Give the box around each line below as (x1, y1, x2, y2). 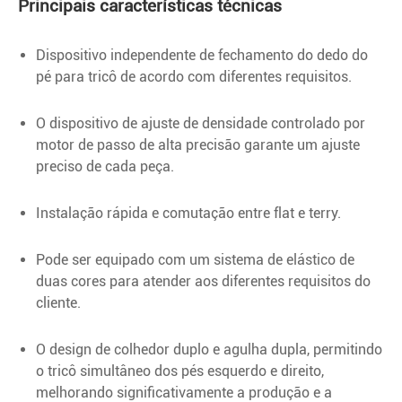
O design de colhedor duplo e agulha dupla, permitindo (36, 340, 382, 358)
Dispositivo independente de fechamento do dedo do (36, 46, 368, 64)
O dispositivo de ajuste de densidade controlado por (36, 114, 365, 132)
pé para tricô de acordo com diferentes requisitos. (36, 67, 352, 85)
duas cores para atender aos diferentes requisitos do (36, 272, 371, 290)
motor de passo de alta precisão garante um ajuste (36, 135, 360, 153)
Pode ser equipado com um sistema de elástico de (36, 250, 354, 268)
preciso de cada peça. (36, 157, 174, 175)
